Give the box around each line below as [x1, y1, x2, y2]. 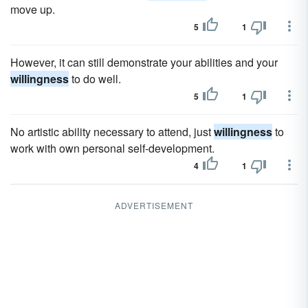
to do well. [69, 71, 121, 87]
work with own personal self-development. [10, 140, 214, 156]
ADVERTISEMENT [115, 199, 193, 211]
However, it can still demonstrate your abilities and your [10, 54, 278, 70]
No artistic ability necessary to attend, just [10, 124, 214, 140]
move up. [10, 1, 55, 17]
